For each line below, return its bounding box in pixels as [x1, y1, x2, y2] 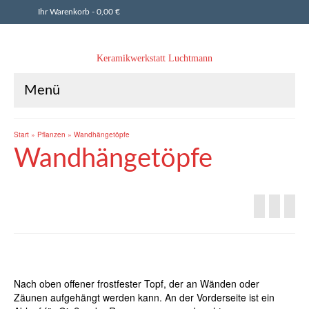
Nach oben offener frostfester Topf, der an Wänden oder [14, 277, 259, 291]
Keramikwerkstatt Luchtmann [97, 53, 212, 63]
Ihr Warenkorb [38, 8, 92, 16]
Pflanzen [37, 130, 66, 139]
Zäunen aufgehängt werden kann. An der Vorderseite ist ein [14, 290, 275, 305]
